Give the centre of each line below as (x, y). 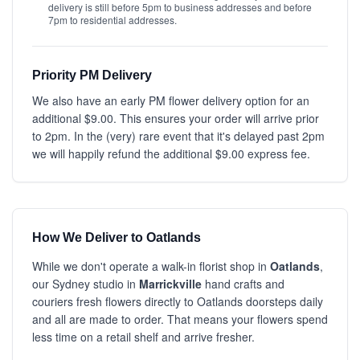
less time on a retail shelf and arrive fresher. (143, 337)
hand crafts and (243, 284)
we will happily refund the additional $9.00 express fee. (171, 153)
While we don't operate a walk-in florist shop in (151, 266)
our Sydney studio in (86, 284)
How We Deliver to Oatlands (117, 237)
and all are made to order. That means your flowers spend (180, 319)
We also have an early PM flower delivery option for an (171, 100)
